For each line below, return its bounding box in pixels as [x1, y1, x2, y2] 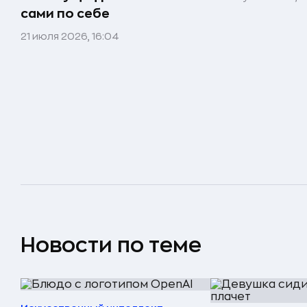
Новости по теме [21, 234, 201, 256]
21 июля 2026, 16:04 [21, 32, 119, 41]
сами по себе [21, 8, 110, 20]
